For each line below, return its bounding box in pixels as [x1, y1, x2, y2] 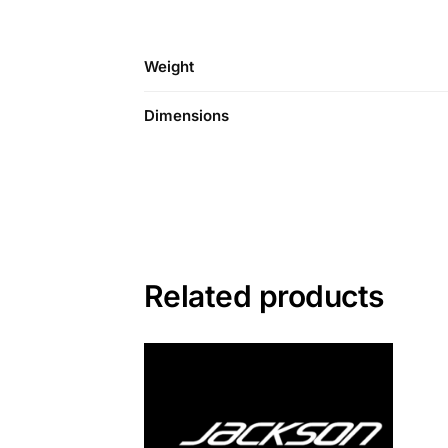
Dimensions [144, 105, 229, 125]
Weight [144, 56, 194, 76]
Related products [143, 277, 384, 314]
